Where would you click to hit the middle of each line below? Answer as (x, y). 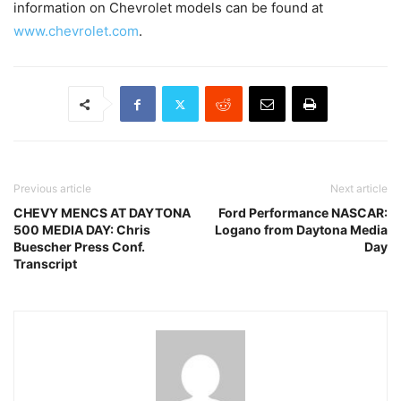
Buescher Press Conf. (79, 247)
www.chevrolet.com (76, 31)
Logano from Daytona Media (301, 230)
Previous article (52, 188)
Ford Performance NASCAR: (303, 213)
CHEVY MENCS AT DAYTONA (102, 213)
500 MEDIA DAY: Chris (82, 230)
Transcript (45, 264)
